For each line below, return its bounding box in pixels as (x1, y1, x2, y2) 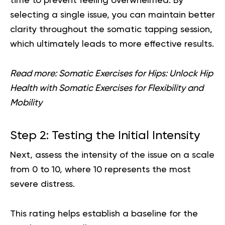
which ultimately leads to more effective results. (10, 39, 214, 49)
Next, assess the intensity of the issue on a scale (10, 150, 214, 160)
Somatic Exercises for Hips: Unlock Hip (59, 69, 213, 78)
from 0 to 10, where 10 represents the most (10, 165, 191, 174)
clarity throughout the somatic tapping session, (10, 25, 212, 34)
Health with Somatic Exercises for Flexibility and (10, 83, 203, 93)
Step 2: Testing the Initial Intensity (10, 129, 200, 142)
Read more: (10, 69, 57, 78)
